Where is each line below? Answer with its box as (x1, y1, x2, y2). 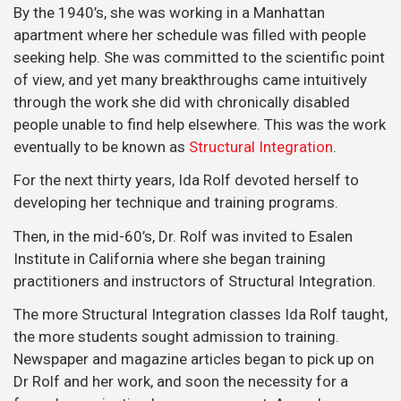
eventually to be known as (13, 137, 189, 156)
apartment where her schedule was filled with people (13, 25, 366, 44)
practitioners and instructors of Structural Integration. (13, 271, 376, 290)
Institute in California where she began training (13, 249, 326, 268)
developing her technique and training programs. (13, 193, 338, 211)
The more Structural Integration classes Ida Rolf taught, (13, 305, 388, 323)
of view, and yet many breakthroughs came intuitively (13, 70, 367, 89)
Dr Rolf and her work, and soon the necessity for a (13, 372, 348, 390)
